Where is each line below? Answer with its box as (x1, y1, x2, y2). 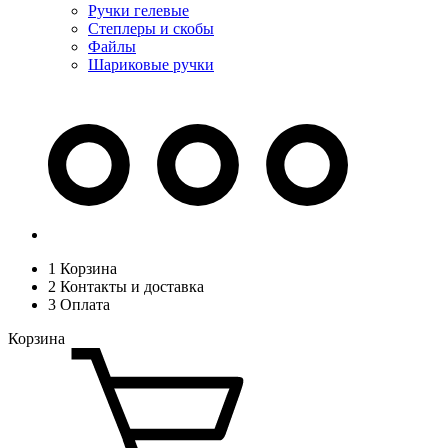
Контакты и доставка (56, 278, 204, 295)
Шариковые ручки (88, 56, 214, 73)
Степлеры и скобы (88, 20, 214, 37)
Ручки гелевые (88, 2, 189, 19)
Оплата (56, 296, 110, 313)
